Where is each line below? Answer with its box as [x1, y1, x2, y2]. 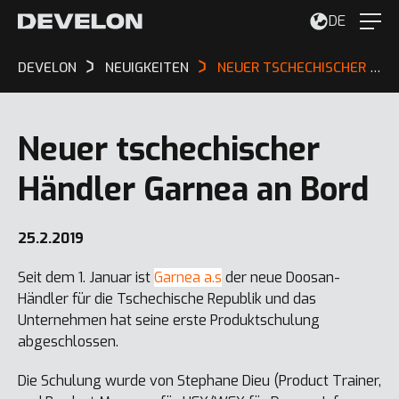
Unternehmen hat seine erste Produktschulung [18, 311, 320, 330]
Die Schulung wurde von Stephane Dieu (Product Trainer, [18, 371, 381, 390]
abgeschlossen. [18, 332, 118, 351]
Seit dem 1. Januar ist [18, 268, 154, 287]
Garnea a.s [154, 268, 222, 287]
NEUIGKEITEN [105, 59, 189, 77]
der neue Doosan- [222, 268, 340, 287]
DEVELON [18, 59, 77, 77]
